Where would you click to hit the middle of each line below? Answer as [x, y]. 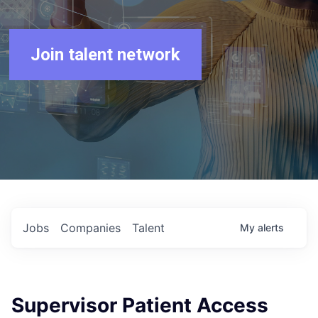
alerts [271, 227]
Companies [91, 228]
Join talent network [106, 55]
